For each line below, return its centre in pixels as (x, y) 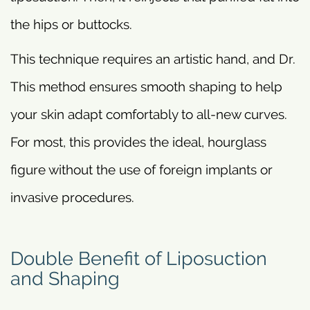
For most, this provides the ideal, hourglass (138, 142)
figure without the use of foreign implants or (142, 170)
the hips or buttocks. (71, 25)
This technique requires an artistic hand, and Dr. (153, 59)
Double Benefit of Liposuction (139, 258)
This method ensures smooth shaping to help (146, 87)
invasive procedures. (72, 198)
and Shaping (65, 279)
